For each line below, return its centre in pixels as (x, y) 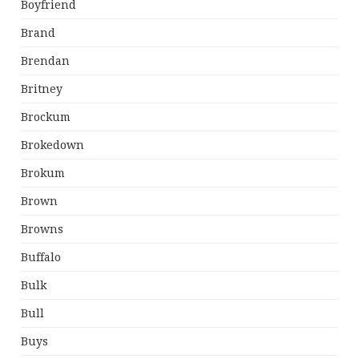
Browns (42, 230)
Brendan (46, 61)
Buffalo (41, 258)
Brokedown (53, 145)
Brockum (46, 117)
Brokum (43, 173)
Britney (42, 89)
